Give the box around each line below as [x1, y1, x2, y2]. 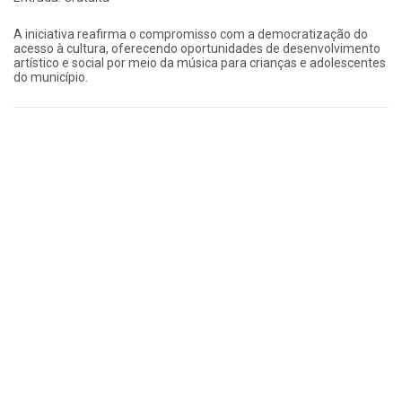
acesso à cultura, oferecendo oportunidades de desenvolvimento [13, 40, 380, 56]
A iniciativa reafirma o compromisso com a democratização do [13, 26, 368, 41]
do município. [13, 69, 88, 84]
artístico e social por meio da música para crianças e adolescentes [13, 55, 386, 70]
